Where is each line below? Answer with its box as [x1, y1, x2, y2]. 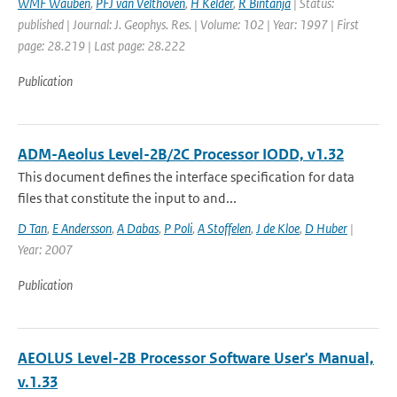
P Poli [164, 220, 192, 237]
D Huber [305, 220, 347, 237]
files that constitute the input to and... [18, 190, 237, 206]
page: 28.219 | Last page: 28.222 [18, 37, 185, 54]
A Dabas [117, 220, 159, 237]
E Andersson [52, 220, 112, 237]
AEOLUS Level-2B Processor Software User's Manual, [18, 348, 374, 368]
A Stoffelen [198, 220, 251, 237]
